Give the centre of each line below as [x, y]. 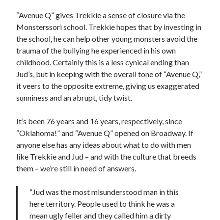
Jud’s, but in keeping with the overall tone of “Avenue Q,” [109, 74]
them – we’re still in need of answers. [76, 168]
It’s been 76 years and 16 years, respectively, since [99, 121]
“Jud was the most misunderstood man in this [104, 192]
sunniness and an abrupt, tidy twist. [74, 98]
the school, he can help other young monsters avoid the [107, 39]
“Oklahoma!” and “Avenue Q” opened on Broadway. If [105, 133]
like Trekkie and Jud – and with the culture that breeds [107, 157]
